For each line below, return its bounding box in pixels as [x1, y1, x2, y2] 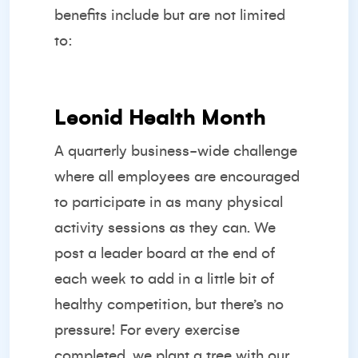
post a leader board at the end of [54, 245, 275, 261]
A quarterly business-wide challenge [54, 143, 297, 159]
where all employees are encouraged [54, 169, 300, 185]
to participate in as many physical [54, 194, 283, 210]
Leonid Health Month [54, 106, 266, 129]
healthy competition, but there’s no [54, 296, 284, 312]
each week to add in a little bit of [54, 271, 274, 287]
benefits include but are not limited [54, 7, 285, 23]
